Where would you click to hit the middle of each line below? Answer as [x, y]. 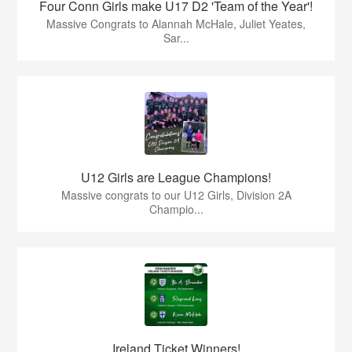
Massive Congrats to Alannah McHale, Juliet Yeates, [176, 24]
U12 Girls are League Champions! [176, 178]
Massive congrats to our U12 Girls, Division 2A [176, 195]
